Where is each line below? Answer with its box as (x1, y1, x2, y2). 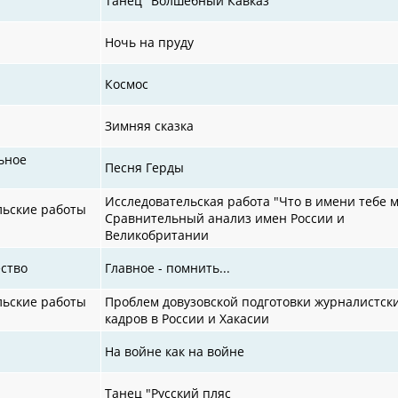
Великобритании (105, 226, 210, 243)
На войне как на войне (105, 342, 245, 360)
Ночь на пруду (105, 33, 195, 51)
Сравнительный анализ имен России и (105, 209, 346, 227)
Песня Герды (105, 158, 185, 176)
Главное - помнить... (105, 259, 231, 276)
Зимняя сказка (105, 116, 195, 134)
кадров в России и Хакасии (105, 309, 270, 327)
